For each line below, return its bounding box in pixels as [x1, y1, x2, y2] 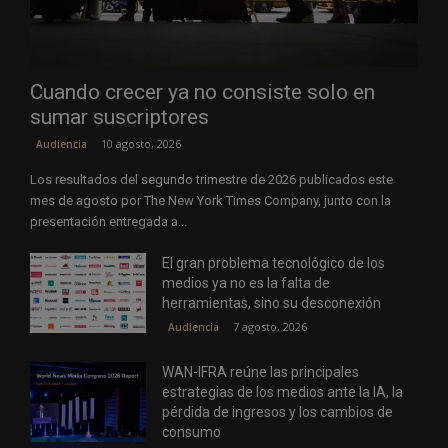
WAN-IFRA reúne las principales [162, 363, 360, 380]
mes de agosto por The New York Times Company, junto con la [30, 192, 391, 208]
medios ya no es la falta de [162, 274, 331, 291]
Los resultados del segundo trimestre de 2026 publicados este [30, 171, 393, 187]
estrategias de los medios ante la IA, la [162, 383, 404, 400]
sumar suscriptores [30, 104, 209, 129]
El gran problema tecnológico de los [162, 254, 386, 271]
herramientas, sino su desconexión [162, 294, 382, 311]
